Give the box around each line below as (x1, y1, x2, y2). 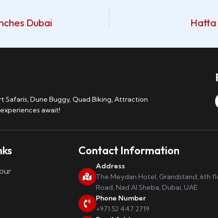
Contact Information (78, 143, 180, 157)
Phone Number (95, 193, 146, 202)
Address (95, 161, 125, 170)
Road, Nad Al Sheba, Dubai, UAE (95, 182, 198, 192)
